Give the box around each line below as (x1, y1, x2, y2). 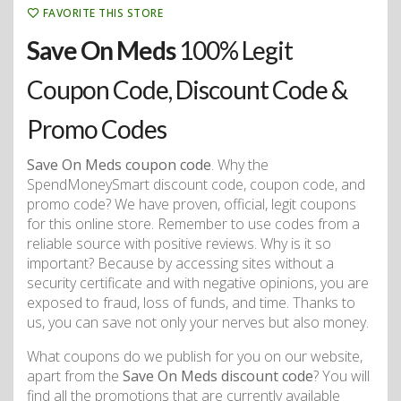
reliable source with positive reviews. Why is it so (27, 233, 331, 253)
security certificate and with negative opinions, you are (27, 272, 369, 293)
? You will (313, 365, 370, 386)
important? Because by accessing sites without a (27, 252, 334, 273)
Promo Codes (27, 113, 166, 144)
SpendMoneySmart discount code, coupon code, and (27, 174, 365, 194)
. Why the (211, 154, 269, 175)
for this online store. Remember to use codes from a (27, 213, 360, 234)
